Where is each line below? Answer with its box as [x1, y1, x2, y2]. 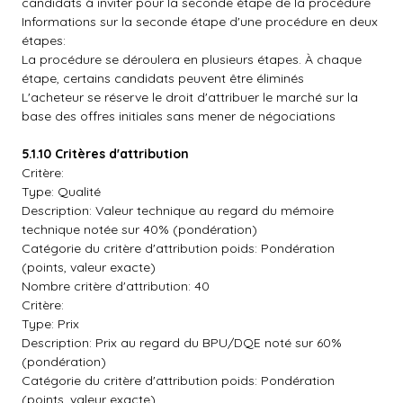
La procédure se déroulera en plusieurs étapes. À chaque [22, 51, 362, 67]
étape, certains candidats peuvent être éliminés [22, 70, 304, 86]
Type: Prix [22, 316, 79, 332]
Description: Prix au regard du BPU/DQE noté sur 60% [22, 335, 342, 351]
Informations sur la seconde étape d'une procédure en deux [22, 13, 378, 30]
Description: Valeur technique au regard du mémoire [22, 202, 334, 219]
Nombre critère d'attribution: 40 [22, 278, 210, 294]
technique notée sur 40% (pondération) [22, 221, 257, 237]
